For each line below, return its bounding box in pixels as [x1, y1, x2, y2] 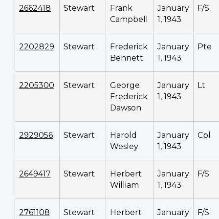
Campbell [110, 14, 148, 24]
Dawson [110, 103, 141, 112]
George [110, 80, 140, 90]
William [110, 180, 139, 190]
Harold [110, 130, 137, 140]
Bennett [110, 53, 143, 63]
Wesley [110, 141, 138, 151]
